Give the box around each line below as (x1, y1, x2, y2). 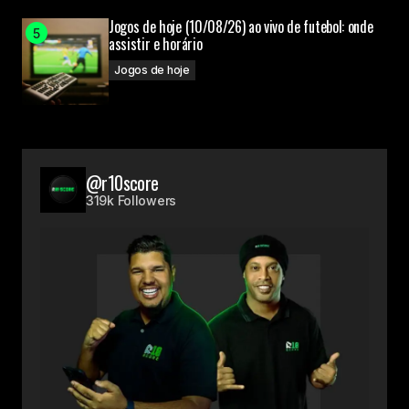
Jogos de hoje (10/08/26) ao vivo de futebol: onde (109, 16, 373, 38)
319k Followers (86, 193, 177, 209)
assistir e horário (109, 33, 203, 56)
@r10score (86, 169, 159, 197)
